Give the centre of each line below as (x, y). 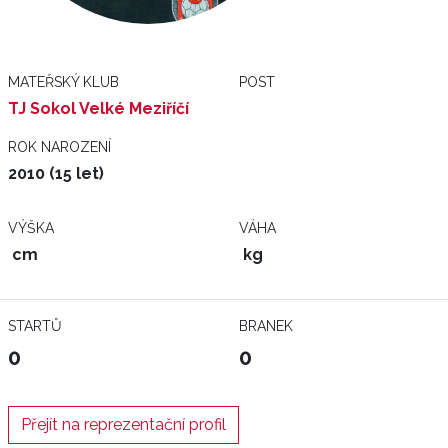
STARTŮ (35, 326)
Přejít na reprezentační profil (123, 424)
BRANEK (266, 326)
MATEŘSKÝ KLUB (63, 82)
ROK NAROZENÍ (59, 147)
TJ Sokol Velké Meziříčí (98, 108)
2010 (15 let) (56, 173)
